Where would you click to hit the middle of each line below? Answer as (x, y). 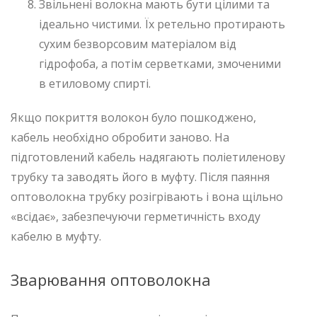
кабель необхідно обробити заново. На (120, 137)
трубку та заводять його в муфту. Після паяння (140, 177)
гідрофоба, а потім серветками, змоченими (160, 63)
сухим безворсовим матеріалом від (138, 44)
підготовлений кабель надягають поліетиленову (148, 157)
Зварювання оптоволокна (111, 279)
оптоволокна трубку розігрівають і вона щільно (147, 196)
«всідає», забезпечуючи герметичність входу (136, 216)
